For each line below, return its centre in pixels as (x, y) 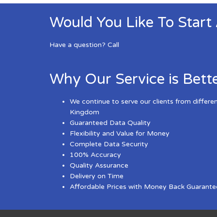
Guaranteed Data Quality (110, 123)
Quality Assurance (99, 165)
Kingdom (85, 112)
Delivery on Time (97, 176)
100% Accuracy (95, 155)
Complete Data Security (109, 144)
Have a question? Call (84, 45)
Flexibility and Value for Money (120, 133)
